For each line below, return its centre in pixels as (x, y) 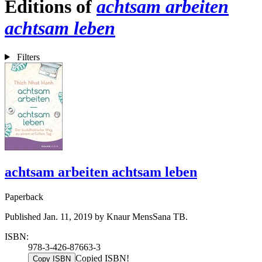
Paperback (24, 196)
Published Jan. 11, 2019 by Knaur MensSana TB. (96, 216)
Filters (28, 57)
